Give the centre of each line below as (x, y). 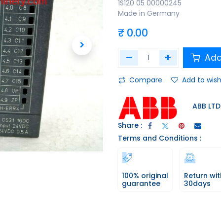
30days (197, 184)
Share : (130, 125)
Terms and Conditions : (160, 138)
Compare (146, 80)
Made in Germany (149, 13)
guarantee (141, 184)
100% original (145, 176)
